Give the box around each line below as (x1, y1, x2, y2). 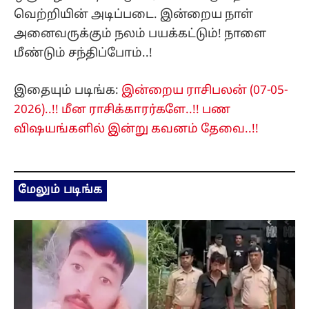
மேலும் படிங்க (18, 183, 103, 198)
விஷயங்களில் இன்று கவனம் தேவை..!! (14, 122, 259, 137)
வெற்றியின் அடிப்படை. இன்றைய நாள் (14, 8, 253, 23)
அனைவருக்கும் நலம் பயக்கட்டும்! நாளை (14, 27, 266, 42)
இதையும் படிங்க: (14, 83, 121, 99)
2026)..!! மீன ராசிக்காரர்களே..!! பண (14, 103, 230, 118)
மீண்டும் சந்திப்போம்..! (14, 46, 152, 61)
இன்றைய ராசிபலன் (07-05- (121, 83, 288, 99)
